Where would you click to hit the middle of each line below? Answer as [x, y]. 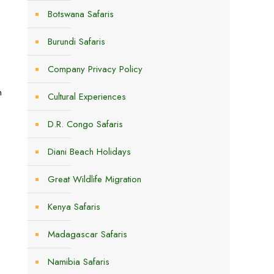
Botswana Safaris [81, 14]
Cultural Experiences [87, 97]
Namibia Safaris [79, 262]
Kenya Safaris [74, 207]
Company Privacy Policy [95, 69]
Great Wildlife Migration [94, 179]
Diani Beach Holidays [89, 152]
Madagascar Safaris [87, 234]
